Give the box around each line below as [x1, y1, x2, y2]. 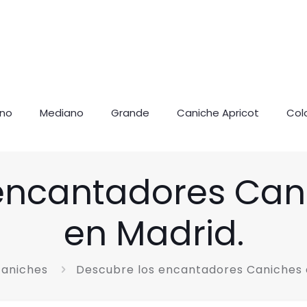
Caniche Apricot [177, 106, 259, 120]
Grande [111, 106, 149, 120]
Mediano [40, 106, 84, 120]
